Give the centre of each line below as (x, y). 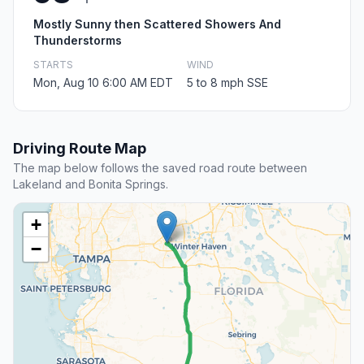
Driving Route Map (80, 149)
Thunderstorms (78, 41)
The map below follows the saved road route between (160, 168)
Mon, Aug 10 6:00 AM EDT (103, 83)
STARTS (53, 65)
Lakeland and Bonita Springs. (91, 184)
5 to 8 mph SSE (227, 83)
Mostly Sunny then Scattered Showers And (157, 24)
